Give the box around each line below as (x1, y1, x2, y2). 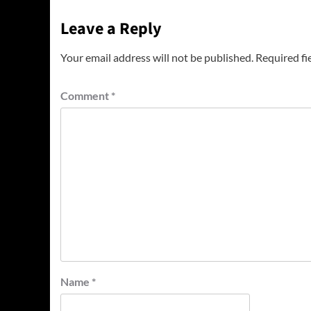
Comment (60, 88, 111, 102)
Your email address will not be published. (60, 50, 253, 64)
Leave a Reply (60, 16, 162, 41)
